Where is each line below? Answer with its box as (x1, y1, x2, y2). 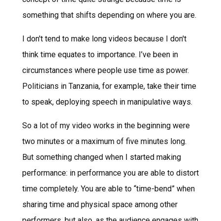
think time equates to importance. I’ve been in (22, 49, 178, 59)
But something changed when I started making (22, 152, 181, 162)
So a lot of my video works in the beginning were (22, 120, 190, 130)
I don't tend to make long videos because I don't (22, 34, 186, 43)
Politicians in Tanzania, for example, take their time (22, 81, 196, 91)
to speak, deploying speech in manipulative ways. (22, 97, 192, 107)
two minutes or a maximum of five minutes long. (22, 136, 186, 146)
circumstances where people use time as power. (22, 65, 189, 75)
